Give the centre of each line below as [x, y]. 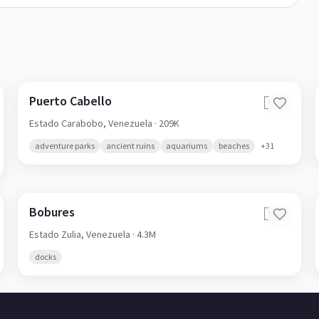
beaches [234, 146]
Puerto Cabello [71, 101]
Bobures [52, 212]
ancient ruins [131, 146]
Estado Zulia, [58, 234]
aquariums [187, 146]
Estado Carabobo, [69, 123]
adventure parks [65, 146]
